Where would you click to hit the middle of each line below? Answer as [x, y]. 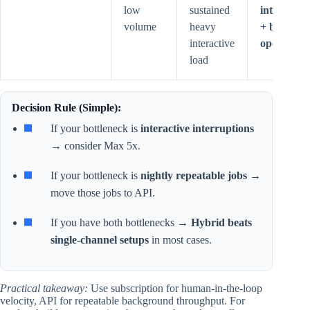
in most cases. [180, 240]
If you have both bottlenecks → [121, 223]
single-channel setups [100, 240]
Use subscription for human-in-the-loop [175, 289]
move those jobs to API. [103, 193]
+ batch [278, 27]
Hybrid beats [221, 223]
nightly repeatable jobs [194, 176]
